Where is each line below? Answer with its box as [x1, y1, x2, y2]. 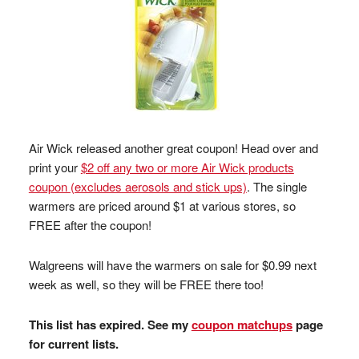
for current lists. [28, 335, 119, 353]
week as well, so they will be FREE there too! [28, 276, 264, 292]
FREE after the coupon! [28, 216, 151, 233]
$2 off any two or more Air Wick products [80, 159, 294, 175]
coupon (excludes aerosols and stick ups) [28, 178, 247, 195]
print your [28, 159, 81, 175]
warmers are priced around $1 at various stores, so [28, 197, 296, 214]
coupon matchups [191, 316, 292, 333]
